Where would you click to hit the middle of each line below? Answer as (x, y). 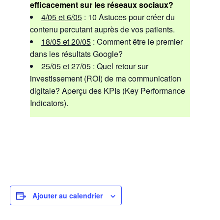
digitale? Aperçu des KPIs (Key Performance (107, 90)
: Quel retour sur (119, 66)
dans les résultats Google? (76, 54)
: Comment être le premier (137, 41)
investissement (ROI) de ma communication (105, 78)
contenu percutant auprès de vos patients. (102, 29)
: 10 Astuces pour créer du (128, 17)
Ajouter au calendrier (68, 195)
